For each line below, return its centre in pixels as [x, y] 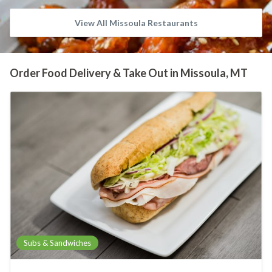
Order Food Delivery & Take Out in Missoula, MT [129, 73]
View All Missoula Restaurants [136, 23]
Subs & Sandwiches [57, 243]
